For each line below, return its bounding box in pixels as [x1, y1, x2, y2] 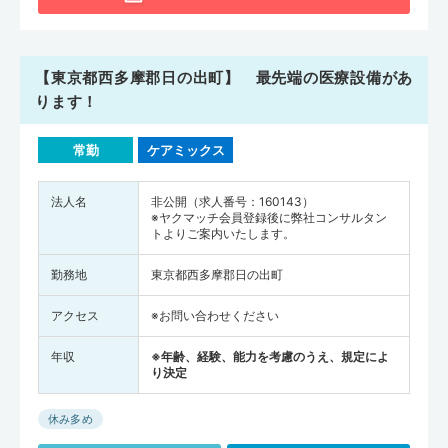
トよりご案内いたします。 [151, 226, 295, 241]
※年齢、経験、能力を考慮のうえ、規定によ [151, 349, 389, 364]
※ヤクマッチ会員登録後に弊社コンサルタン [151, 210, 387, 225]
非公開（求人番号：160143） [151, 194, 314, 209]
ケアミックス [146, 142, 225, 158]
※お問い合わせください [151, 308, 279, 323]
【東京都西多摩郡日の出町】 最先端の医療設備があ [35, 68, 413, 87]
